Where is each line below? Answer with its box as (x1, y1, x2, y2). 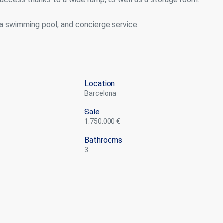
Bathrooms (84, 135, 123, 145)
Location (84, 78, 115, 88)
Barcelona (89, 89, 117, 97)
